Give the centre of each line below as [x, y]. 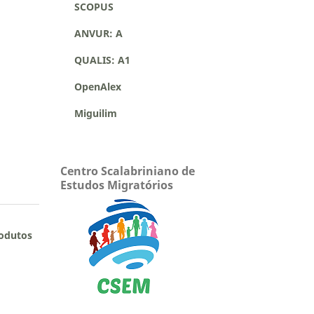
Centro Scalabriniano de [128, 171]
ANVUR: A [91, 33]
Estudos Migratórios [117, 185]
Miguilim [89, 113]
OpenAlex [91, 86]
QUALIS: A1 [95, 60]
